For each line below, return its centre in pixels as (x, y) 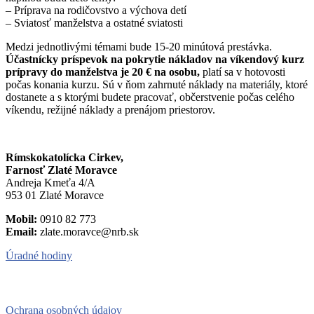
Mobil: (21, 219)
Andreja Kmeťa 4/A (50, 182)
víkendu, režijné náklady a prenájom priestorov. (110, 109)
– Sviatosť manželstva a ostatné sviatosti (94, 22)
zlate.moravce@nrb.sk (88, 231)
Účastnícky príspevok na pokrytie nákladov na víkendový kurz (155, 59)
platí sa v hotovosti (244, 71)
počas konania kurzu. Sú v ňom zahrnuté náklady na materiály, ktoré (157, 84)
